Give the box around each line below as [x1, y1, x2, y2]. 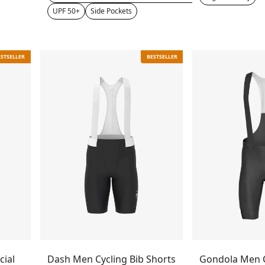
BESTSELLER [146, 53, 177, 60]
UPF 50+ [53, 5, 80, 16]
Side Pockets [91, 5, 132, 16]
